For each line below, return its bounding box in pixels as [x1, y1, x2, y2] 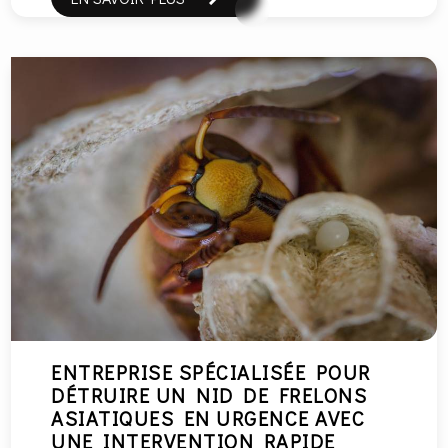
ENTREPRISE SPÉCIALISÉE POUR [51, 358, 371, 385]
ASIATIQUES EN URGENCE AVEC [51, 404, 366, 431]
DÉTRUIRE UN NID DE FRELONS [51, 381, 368, 408]
